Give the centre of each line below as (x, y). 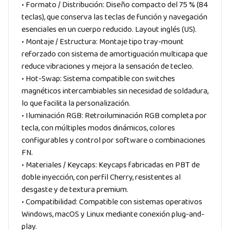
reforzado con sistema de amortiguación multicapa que (114, 54)
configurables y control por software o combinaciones (113, 140)
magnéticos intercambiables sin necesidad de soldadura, (115, 91)
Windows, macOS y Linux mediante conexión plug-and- (113, 214)
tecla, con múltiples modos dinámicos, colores (98, 128)
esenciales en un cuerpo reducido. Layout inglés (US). (109, 29)
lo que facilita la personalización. (76, 103)
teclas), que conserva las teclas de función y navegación (114, 17)
